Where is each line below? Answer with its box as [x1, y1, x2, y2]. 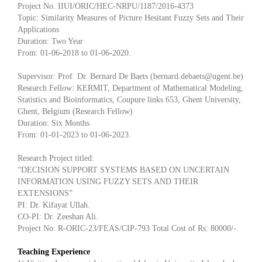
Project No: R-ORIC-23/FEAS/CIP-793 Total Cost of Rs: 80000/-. [18, 223, 239, 233]
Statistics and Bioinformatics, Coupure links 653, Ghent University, [18, 95, 241, 104]
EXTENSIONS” [18, 188, 73, 198]
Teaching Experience [18, 247, 90, 256]
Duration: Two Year [18, 36, 83, 46]
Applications [18, 25, 59, 34]
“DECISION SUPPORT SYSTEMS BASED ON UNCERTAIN [18, 165, 229, 174]
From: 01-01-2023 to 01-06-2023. [18, 130, 131, 139]
